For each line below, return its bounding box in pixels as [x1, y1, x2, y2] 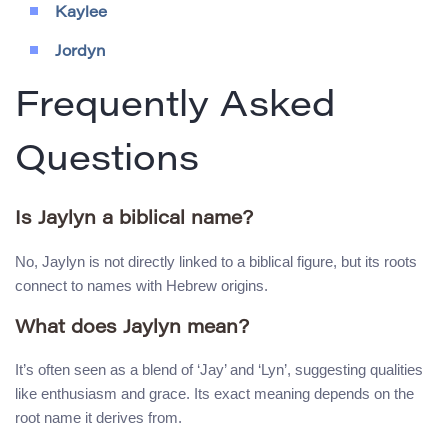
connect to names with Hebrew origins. [15, 276, 268, 294]
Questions [15, 144, 199, 181]
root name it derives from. [15, 409, 182, 427]
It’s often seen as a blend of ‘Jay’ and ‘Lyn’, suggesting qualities [15, 361, 423, 379]
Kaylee [55, 6, 107, 22]
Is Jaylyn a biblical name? [15, 210, 253, 230]
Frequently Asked [15, 90, 335, 127]
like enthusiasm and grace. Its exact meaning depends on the [15, 385, 414, 403]
